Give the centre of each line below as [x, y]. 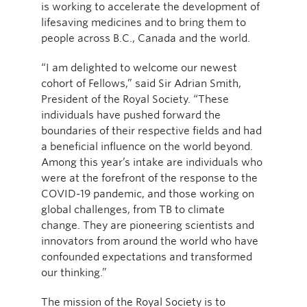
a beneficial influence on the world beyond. [147, 146]
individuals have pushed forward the [131, 114]
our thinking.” [74, 272]
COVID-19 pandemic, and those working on [148, 193]
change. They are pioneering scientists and [148, 225]
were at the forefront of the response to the [149, 177]
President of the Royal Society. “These [135, 99]
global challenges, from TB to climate [133, 209]
